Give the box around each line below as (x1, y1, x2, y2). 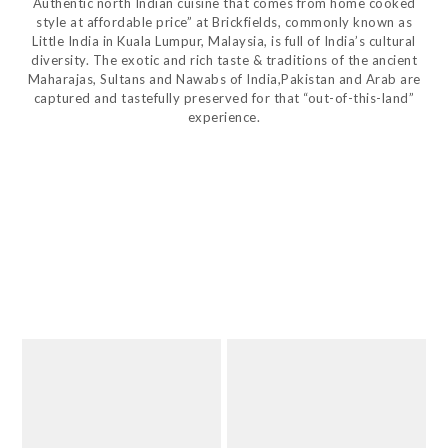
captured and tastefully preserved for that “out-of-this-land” (33, 90, 415, 106)
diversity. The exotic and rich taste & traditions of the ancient (31, 52, 417, 68)
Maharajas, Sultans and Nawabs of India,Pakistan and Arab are (27, 71, 421, 87)
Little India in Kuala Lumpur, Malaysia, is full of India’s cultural (32, 33, 416, 49)
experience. (187, 109, 261, 125)
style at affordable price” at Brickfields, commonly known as (36, 14, 412, 30)
